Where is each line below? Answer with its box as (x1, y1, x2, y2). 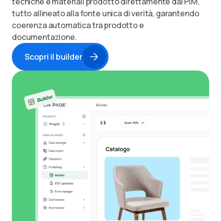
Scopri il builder (24, 51, 82, 62)
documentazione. (12, 31, 77, 42)
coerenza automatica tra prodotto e (12, 19, 144, 31)
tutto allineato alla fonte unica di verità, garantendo (12, 7, 199, 19)
